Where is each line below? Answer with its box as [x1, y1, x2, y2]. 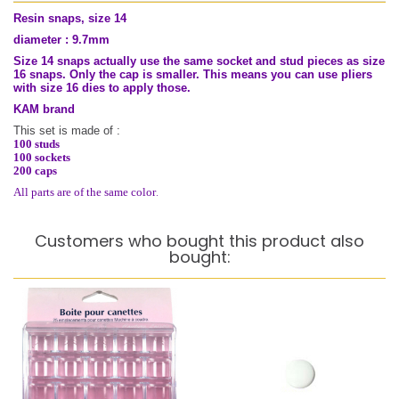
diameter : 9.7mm [13, 33, 110, 46]
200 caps [13, 164, 57, 177]
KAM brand [13, 102, 75, 116]
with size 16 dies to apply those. [13, 81, 191, 94]
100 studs [13, 137, 60, 151]
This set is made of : [13, 124, 120, 137]
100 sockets [13, 151, 70, 164]
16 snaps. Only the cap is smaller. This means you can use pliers [13, 68, 372, 81]
